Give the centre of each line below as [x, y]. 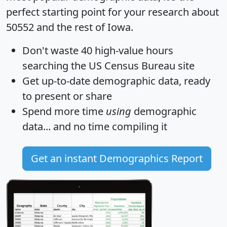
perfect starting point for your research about [112, 12]
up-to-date [66, 81]
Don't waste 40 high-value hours [98, 50]
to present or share [67, 96]
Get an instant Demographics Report [117, 158]
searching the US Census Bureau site [108, 65]
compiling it [138, 126]
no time [91, 126]
